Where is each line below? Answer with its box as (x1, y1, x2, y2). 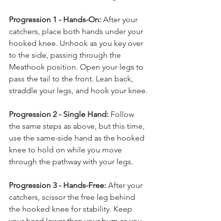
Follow (109, 109, 136, 119)
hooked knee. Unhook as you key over (9, 38, 145, 48)
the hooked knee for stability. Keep (9, 204, 134, 214)
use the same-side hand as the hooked (9, 133, 147, 143)
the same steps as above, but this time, (9, 121, 147, 131)
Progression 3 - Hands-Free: (9, 180, 106, 190)
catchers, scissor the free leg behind (9, 192, 137, 202)
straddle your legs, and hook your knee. (9, 85, 147, 95)
